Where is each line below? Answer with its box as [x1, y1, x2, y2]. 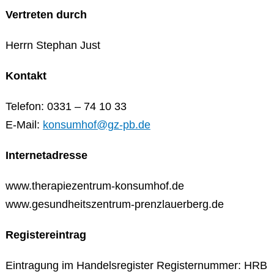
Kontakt [5, 70, 46, 82]
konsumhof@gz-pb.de [42, 119, 150, 131]
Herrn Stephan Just [5, 39, 100, 51]
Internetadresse [5, 149, 87, 161]
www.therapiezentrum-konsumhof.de [5, 180, 184, 192]
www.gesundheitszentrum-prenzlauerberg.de [5, 198, 224, 210]
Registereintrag [5, 229, 86, 241]
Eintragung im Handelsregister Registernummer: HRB [5, 259, 267, 272]
